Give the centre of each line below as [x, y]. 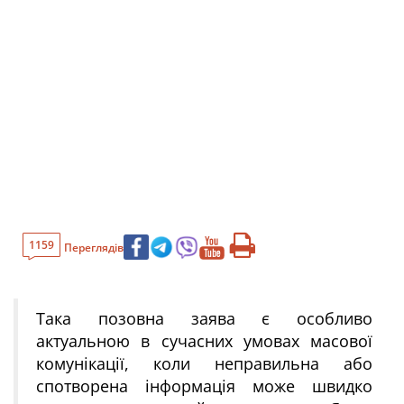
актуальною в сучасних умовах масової [204, 341]
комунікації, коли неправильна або [204, 363]
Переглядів [94, 247]
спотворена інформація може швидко [204, 386]
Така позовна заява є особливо [204, 318]
